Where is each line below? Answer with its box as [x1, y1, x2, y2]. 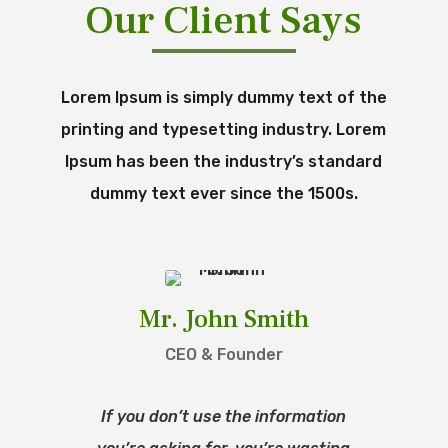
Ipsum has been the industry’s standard [65, 151, 383, 171]
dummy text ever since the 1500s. [89, 183, 358, 203]
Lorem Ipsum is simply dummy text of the [60, 87, 387, 107]
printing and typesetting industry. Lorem [61, 119, 387, 139]
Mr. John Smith [138, 302, 309, 335]
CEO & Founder [164, 344, 283, 364]
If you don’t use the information [101, 406, 347, 426]
